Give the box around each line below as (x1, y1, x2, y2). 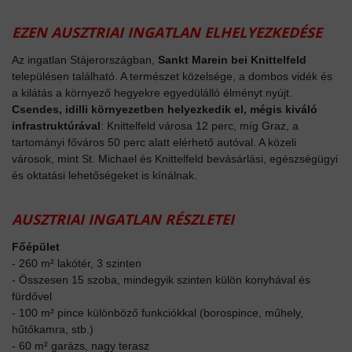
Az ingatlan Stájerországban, (12, 53, 158, 66)
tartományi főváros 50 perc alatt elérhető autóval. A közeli (12, 135, 296, 148)
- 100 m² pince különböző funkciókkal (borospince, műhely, (12, 306, 303, 319)
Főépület (12, 240, 60, 253)
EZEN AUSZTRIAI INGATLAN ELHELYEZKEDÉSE (12, 22, 322, 42)
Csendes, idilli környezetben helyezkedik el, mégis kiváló (12, 102, 317, 115)
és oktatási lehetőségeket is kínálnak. (12, 168, 197, 181)
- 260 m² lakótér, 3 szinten (12, 256, 141, 269)
